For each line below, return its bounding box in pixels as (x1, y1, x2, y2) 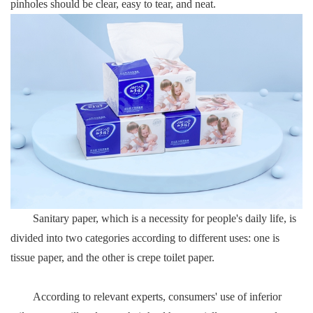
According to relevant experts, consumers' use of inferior (33, 290, 282, 303)
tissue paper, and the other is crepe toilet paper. (10, 251, 214, 263)
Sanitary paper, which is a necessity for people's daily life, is (33, 212, 296, 224)
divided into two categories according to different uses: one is (10, 231, 279, 244)
